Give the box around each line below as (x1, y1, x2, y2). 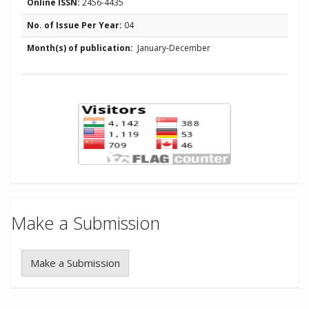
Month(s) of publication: (27, 42, 133, 54)
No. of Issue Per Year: (27, 19, 122, 31)
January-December (133, 42, 210, 54)
